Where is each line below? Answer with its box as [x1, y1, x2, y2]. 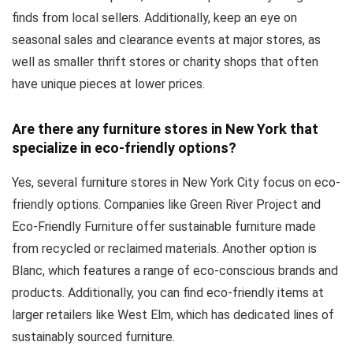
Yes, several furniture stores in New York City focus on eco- [12, 175, 340, 191]
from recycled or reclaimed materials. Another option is [12, 241, 317, 257]
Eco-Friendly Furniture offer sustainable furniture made [12, 219, 316, 235]
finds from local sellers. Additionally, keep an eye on [12, 10, 297, 26]
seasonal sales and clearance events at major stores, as [12, 32, 321, 48]
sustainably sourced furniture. [12, 329, 175, 345]
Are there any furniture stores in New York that [12, 121, 318, 138]
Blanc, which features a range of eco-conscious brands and [12, 263, 338, 279]
